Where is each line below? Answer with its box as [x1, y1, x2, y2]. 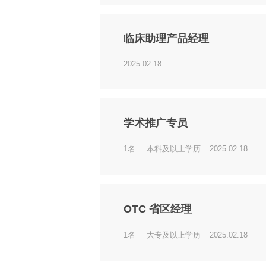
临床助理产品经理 [123, 33, 209, 45]
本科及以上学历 [147, 144, 201, 153]
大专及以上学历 [147, 230, 201, 239]
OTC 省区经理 [123, 203, 192, 215]
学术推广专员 [123, 117, 188, 129]
